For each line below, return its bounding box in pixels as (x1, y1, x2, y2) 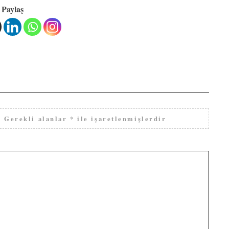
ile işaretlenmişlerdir (74, 114, 167, 123)
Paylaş (1, 3, 24, 15)
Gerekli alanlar (4, 114, 71, 123)
